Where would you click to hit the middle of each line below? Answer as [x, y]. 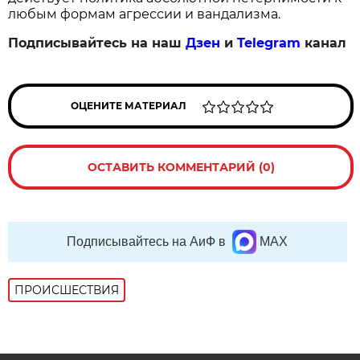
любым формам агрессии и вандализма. [145, 14]
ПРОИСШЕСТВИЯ [67, 290]
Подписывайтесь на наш [97, 43]
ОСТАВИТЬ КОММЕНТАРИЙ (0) [181, 168]
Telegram [269, 43]
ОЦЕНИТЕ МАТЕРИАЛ [129, 106]
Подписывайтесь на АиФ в [147, 242]
